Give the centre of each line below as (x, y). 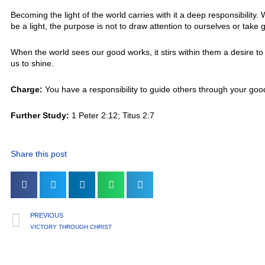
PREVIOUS (47, 215)
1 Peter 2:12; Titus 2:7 (112, 116)
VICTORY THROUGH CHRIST (71, 227)
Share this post (39, 153)
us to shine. (32, 64)
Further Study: (40, 116)
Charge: (27, 90)
